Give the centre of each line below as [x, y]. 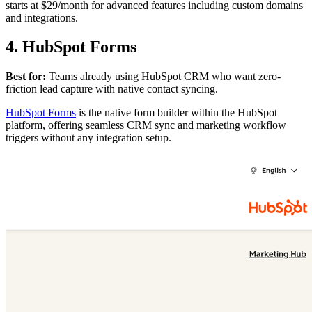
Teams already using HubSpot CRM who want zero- [163, 77]
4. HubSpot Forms [71, 47]
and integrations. [42, 17]
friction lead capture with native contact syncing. [112, 89]
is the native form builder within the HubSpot [177, 113]
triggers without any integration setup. [88, 138]
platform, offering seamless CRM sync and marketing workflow [146, 125]
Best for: [26, 77]
